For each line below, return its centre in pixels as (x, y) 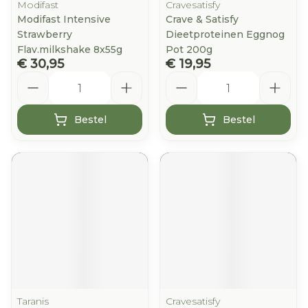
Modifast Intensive (64, 19)
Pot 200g (189, 49)
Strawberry (45, 34)
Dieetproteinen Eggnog (225, 34)
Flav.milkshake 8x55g (70, 49)
